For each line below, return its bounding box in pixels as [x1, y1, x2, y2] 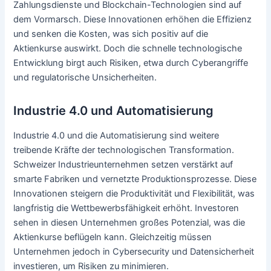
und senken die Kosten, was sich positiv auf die [13, 28, 209, 39]
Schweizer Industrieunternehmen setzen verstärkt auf [13, 158, 233, 170]
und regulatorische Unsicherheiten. [13, 71, 157, 83]
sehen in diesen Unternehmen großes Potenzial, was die [13, 217, 246, 228]
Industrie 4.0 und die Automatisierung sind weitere [13, 129, 220, 141]
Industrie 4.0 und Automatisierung [13, 103, 214, 118]
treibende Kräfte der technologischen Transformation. [13, 144, 235, 155]
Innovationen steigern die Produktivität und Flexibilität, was [13, 188, 255, 199]
